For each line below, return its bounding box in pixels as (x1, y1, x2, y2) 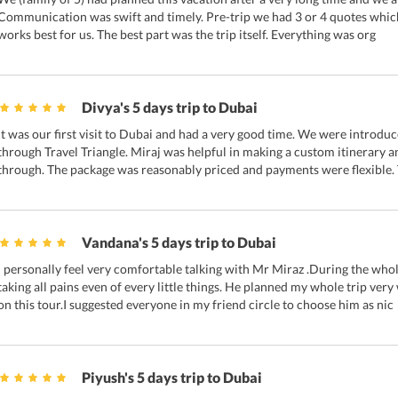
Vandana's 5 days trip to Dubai (81, 234, 276, 251)
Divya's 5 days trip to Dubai (81, 99, 258, 115)
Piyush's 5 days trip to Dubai (81, 369, 262, 386)
